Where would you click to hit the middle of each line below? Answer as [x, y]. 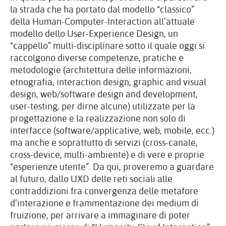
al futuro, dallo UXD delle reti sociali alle [91, 179]
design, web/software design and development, [104, 94]
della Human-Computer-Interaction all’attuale [102, 21]
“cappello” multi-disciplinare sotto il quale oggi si [107, 46]
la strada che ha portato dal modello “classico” [102, 9]
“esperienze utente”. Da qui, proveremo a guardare [112, 167]
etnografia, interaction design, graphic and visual [108, 82]
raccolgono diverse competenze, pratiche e [97, 58]
